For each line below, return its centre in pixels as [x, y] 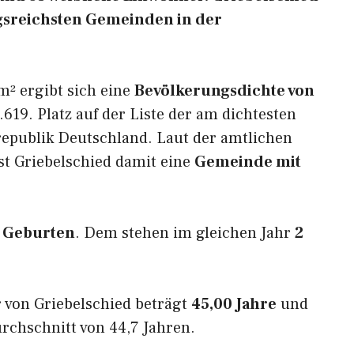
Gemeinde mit [248, 162]
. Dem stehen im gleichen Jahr [185, 233]
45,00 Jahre [234, 304]
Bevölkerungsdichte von [224, 91]
